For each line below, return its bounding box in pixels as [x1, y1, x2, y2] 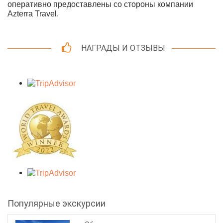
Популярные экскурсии [7, 198, 106, 209]
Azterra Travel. [7, 9, 59, 18]
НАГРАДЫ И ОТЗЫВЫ [81, 43, 166, 53]
